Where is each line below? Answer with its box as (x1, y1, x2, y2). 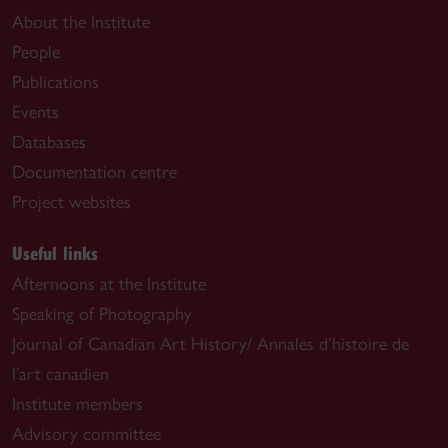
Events (12, 100, 59, 123)
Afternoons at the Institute (12, 272, 206, 295)
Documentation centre (12, 160, 177, 183)
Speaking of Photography (12, 302, 192, 325)
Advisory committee (12, 422, 161, 445)
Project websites (12, 190, 131, 213)
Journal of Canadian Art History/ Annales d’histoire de (12, 332, 409, 355)
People (12, 40, 60, 63)
